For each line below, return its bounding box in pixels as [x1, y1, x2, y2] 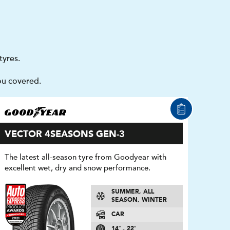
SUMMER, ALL [111, 189, 155, 196]
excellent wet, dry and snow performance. [4, 163, 150, 172]
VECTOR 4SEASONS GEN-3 [4, 130, 125, 139]
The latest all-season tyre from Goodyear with [4, 152, 166, 162]
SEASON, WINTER [111, 197, 167, 204]
